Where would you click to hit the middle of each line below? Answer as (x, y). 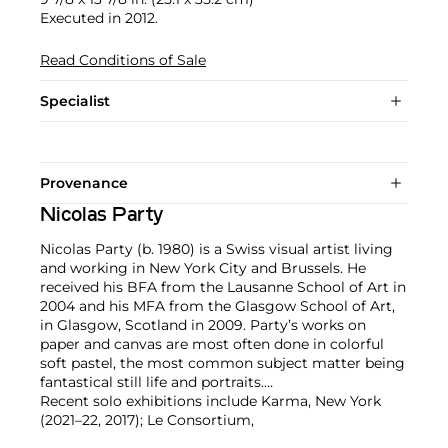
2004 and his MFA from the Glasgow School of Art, (217, 305)
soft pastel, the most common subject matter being (222, 362)
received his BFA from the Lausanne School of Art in (223, 286)
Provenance (84, 182)
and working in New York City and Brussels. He (203, 267)
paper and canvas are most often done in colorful (212, 343)
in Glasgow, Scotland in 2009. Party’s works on (203, 324)
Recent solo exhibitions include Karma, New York (210, 400)
